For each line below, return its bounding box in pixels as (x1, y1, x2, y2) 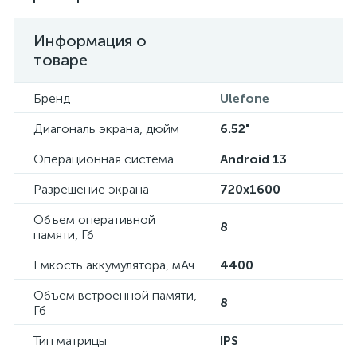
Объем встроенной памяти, (33, 288, 197, 303)
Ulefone (220, 91, 269, 106)
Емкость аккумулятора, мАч (33, 257, 194, 273)
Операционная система (33, 151, 174, 167)
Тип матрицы (33, 333, 107, 348)
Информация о (33, 31, 147, 50)
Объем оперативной (33, 212, 155, 227)
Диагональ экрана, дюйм (33, 121, 179, 136)
